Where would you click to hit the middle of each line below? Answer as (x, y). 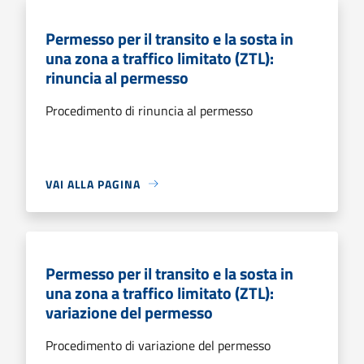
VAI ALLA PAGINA (93, 184)
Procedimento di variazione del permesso (158, 345)
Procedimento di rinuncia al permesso (149, 110)
